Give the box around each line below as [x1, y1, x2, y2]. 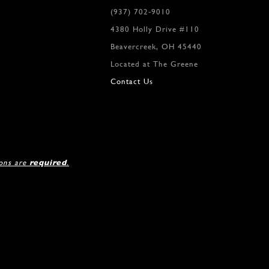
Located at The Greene [110, 59, 198, 68]
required [29, 157, 67, 167]
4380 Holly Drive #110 [110, 24, 199, 34]
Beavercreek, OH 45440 [110, 41, 202, 51]
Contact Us [110, 76, 153, 86]
